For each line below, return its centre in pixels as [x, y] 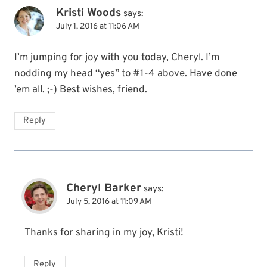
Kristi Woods [89, 13]
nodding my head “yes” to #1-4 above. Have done [126, 74]
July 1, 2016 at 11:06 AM [98, 26]
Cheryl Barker [104, 189]
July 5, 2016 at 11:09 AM [109, 202]
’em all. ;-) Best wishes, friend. [81, 90]
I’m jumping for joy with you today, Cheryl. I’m [117, 58]
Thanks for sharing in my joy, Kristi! [104, 233]
